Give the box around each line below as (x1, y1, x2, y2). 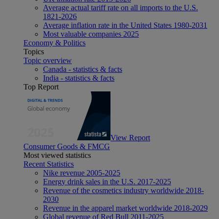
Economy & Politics (23, 38, 86, 47)
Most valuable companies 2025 (43, 29, 139, 38)
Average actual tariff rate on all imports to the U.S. (43, 3, 198, 12)
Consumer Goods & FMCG (23, 142, 110, 151)
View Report (110, 133, 150, 142)
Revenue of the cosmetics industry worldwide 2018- (43, 186, 204, 195)
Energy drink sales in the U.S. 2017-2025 (43, 177, 171, 186)
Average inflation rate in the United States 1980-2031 (43, 21, 207, 29)
